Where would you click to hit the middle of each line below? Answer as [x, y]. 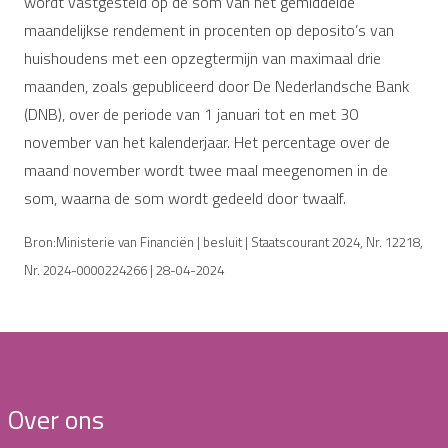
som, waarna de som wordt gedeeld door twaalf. [185, 197]
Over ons [56, 419]
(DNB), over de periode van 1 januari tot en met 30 [191, 113]
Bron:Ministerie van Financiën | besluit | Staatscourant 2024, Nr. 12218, [223, 241]
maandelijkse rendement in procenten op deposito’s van [209, 29]
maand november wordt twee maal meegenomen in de [206, 169]
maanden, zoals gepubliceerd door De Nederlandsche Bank [216, 85]
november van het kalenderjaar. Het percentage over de [207, 141]
